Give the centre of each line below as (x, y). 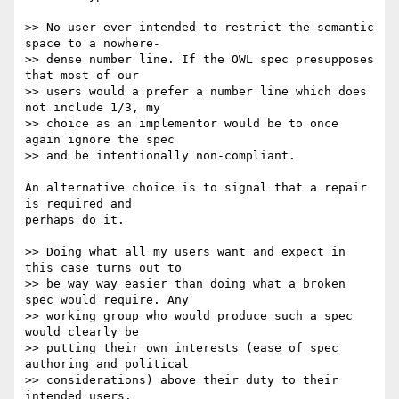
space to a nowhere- (96, 44)
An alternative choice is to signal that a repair (196, 188)
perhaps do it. (75, 220)
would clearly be (89, 332)
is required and (85, 204)
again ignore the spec (107, 140)
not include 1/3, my (100, 108)
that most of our (89, 76)
